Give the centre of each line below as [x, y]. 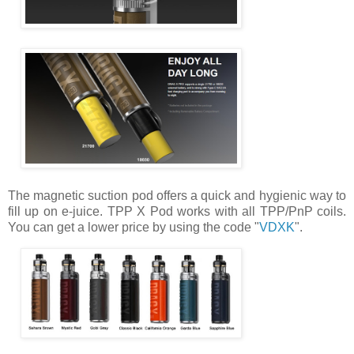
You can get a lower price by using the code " [134, 228]
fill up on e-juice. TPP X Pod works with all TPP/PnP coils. [177, 212]
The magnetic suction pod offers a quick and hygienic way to [177, 196]
